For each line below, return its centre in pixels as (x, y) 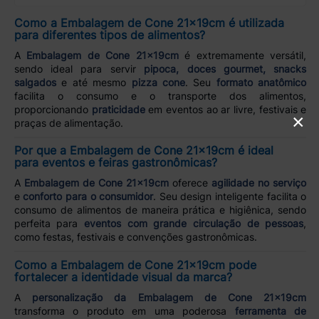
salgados (35, 82)
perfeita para (49, 224)
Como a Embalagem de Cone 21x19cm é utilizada (149, 22)
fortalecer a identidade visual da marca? (123, 277)
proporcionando (53, 109)
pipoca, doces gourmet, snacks (225, 68)
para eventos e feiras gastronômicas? (115, 163)
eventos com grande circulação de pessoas (194, 224)
